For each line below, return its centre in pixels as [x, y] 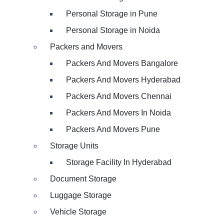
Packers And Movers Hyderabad [123, 80]
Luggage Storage [81, 195]
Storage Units [74, 146]
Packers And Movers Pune [113, 129]
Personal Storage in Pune [112, 14]
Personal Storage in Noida [113, 30]
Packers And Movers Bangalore [122, 63]
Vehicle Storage [78, 212]
